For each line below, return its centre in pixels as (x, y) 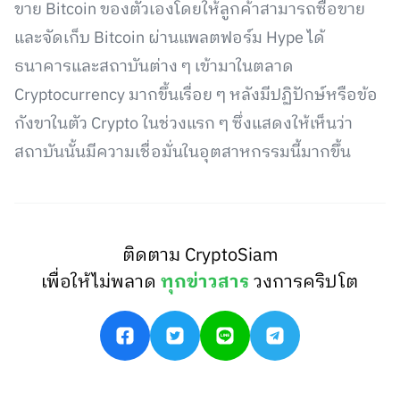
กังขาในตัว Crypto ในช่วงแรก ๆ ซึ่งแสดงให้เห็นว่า (183, 124)
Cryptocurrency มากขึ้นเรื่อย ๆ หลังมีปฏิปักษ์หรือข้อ (196, 96)
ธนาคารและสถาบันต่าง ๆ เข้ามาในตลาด (154, 67)
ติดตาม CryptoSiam (200, 256)
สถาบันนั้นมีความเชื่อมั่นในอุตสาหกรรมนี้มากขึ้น (183, 153)
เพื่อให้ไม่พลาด (101, 283)
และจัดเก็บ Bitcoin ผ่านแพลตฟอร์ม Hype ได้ (170, 38)
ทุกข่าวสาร (205, 283)
